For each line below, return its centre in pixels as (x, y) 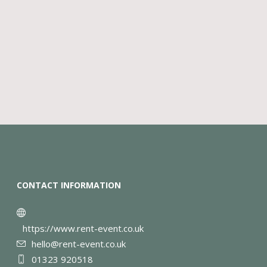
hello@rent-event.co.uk (79, 243)
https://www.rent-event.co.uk (83, 228)
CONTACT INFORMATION (69, 185)
